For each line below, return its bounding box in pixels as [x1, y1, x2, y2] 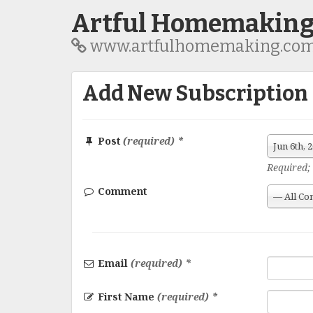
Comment [95, 184, 147, 198]
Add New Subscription [82, 81, 308, 106]
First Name [95, 290, 157, 303]
